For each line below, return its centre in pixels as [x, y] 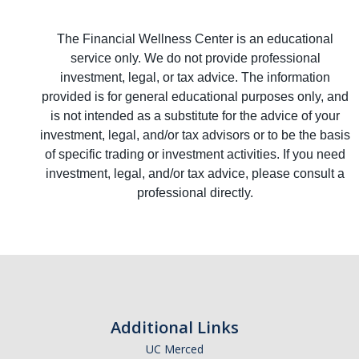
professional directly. [195, 193]
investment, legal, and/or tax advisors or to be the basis [195, 135]
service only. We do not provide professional [195, 58]
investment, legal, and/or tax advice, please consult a [195, 174]
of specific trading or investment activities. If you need [195, 155]
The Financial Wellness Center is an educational [195, 39]
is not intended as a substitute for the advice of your [195, 116]
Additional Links [175, 328]
